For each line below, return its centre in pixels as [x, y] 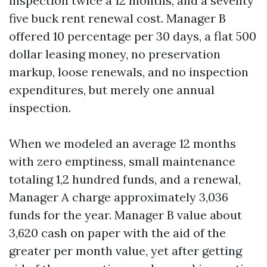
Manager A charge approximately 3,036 [119, 197]
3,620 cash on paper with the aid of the [117, 233]
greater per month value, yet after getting [125, 251]
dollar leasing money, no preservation [115, 54]
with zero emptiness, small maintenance [122, 161]
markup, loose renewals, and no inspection [129, 72]
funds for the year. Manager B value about [125, 215]
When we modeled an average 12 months [122, 143]
